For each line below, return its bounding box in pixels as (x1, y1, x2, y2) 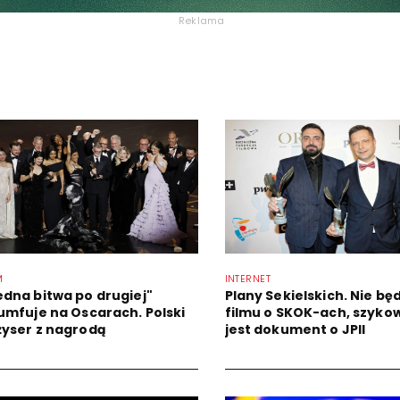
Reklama (179, 13, 225, 28)
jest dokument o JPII (224, 321, 366, 338)
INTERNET (224, 271, 271, 286)
